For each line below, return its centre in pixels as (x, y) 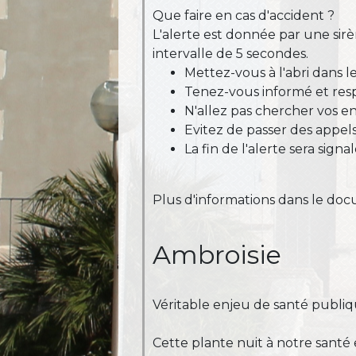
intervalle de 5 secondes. (231, 54)
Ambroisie (217, 255)
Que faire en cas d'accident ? (244, 16)
